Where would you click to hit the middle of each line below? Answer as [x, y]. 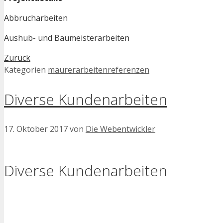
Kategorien [26, 69]
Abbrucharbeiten [36, 18]
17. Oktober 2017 [36, 129]
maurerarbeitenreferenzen [99, 69]
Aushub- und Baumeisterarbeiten [67, 38]
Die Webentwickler [120, 129]
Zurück [17, 57]
